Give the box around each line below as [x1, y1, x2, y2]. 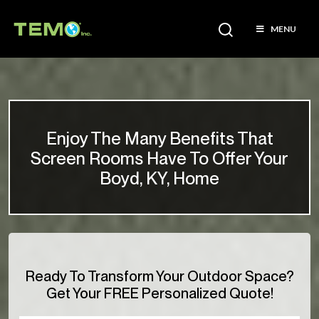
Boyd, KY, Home [100, 168, 219, 189]
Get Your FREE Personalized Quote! [46, 285, 273, 302]
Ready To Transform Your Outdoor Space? [25, 268, 294, 285]
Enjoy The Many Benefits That [46, 128, 273, 149]
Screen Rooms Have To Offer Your [31, 148, 288, 169]
